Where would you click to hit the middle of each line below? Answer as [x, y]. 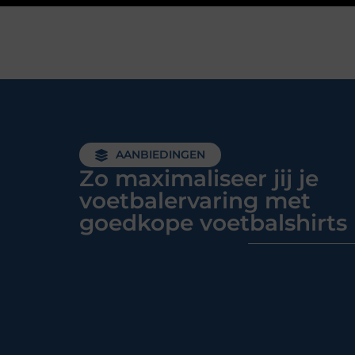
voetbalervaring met [195, 200]
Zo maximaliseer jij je [199, 178]
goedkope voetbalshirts [213, 223]
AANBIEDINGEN [160, 155]
